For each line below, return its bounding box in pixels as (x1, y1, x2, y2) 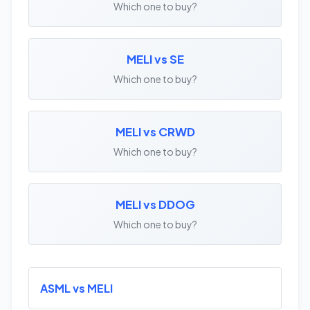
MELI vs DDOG (115, 197, 195, 212)
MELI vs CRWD (115, 125, 195, 140)
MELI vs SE (126, 52, 184, 67)
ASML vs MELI (40, 281, 113, 296)
